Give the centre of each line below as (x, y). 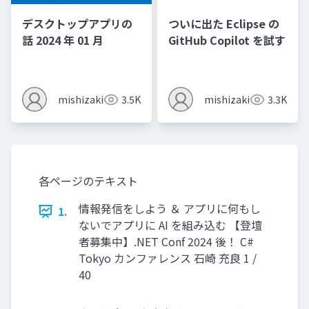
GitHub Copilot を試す (227, 40)
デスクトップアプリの (77, 24)
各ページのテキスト (88, 181)
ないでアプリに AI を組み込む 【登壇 (170, 225)
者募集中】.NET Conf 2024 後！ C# (166, 242)
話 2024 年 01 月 (63, 40)
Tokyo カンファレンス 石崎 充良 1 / (168, 258)
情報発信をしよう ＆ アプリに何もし (170, 209)
